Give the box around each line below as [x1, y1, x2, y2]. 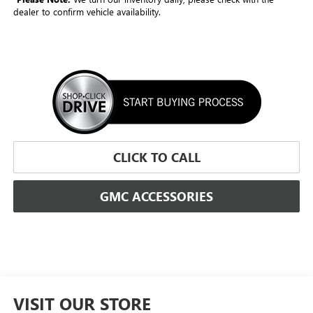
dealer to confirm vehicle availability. [13, 5, 161, 17]
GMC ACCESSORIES [100, 187, 213, 205]
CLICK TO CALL [112, 148, 201, 166]
